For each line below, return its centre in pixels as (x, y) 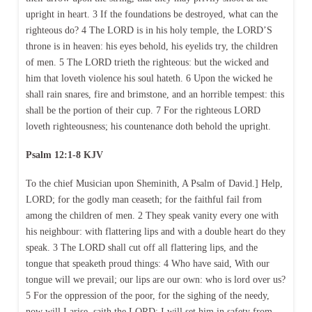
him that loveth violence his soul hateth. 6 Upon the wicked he (149, 78)
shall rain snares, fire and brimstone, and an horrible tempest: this (155, 94)
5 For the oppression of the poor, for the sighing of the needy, (147, 296)
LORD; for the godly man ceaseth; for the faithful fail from (143, 200)
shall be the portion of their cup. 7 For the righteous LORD (143, 110)
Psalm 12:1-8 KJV (64, 155)
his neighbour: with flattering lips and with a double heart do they (155, 232)
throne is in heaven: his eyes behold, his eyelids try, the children (151, 46)
